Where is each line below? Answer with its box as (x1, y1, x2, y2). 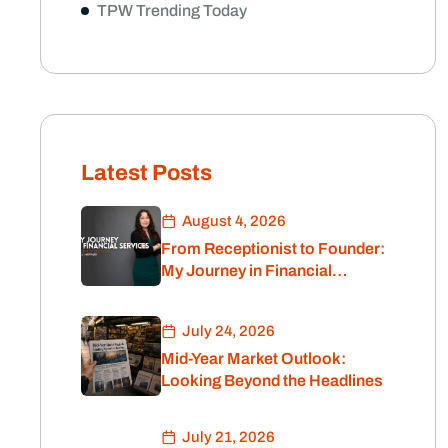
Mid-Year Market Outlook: (161, 349, 348, 367)
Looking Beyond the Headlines (161, 371, 383, 389)
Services (161, 283, 226, 301)
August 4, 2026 (182, 212, 286, 229)
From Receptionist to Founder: (161, 239, 385, 257)
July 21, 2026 (182, 428, 275, 445)
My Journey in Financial (161, 261, 332, 279)
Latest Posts (81, 160, 212, 185)
